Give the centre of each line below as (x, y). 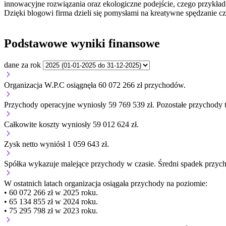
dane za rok (22, 65)
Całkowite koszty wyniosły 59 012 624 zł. (71, 125)
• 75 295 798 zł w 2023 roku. (51, 211)
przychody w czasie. (123, 164)
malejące (75, 164)
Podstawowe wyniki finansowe (82, 44)
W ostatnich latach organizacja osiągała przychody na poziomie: (106, 184)
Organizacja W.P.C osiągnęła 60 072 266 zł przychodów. (95, 85)
